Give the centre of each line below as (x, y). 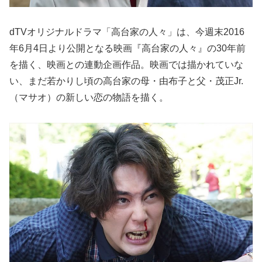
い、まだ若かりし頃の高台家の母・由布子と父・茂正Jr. (126, 81)
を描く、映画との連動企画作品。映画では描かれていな (126, 65)
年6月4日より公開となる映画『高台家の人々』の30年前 (127, 49)
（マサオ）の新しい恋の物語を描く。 (89, 98)
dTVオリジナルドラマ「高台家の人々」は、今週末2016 (127, 32)
